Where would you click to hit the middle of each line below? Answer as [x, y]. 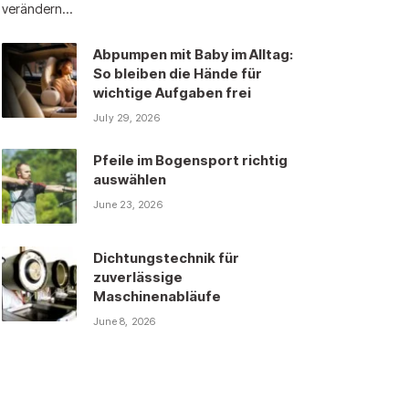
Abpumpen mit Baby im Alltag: [193, 55]
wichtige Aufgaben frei [172, 93]
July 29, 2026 [126, 118]
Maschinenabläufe [157, 297]
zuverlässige [138, 278]
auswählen [130, 180]
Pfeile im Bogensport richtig [190, 161]
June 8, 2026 [125, 322]
